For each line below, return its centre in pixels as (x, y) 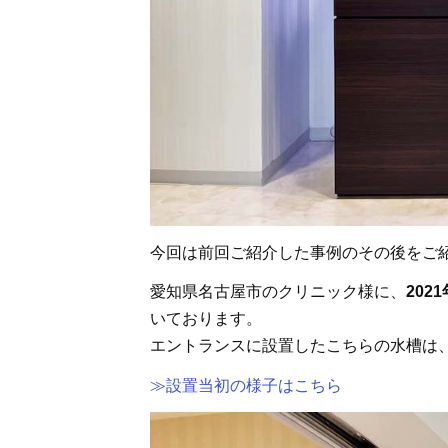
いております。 (206, 319)
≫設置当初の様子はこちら (246, 386)
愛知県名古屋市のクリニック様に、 (278, 292)
